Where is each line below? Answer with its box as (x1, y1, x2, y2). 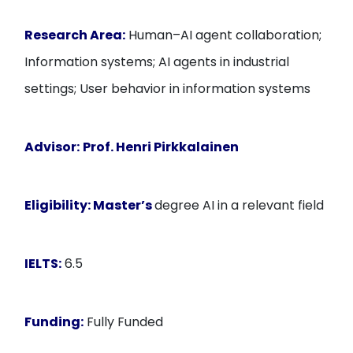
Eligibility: (24, 196, 91, 214)
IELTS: (24, 255, 62, 273)
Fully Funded (84, 313, 164, 331)
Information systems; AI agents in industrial (24, 53, 290, 71)
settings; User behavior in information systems (24, 80, 311, 98)
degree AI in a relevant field (154, 196, 325, 214)
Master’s (91, 196, 155, 214)
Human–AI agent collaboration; (125, 26, 322, 44)
